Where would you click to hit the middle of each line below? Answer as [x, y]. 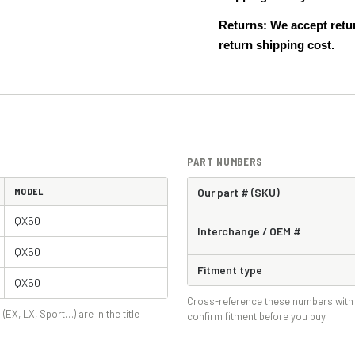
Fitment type [230, 270]
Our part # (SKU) [239, 192]
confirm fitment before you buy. [257, 316]
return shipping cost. [277, 45]
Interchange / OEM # [249, 231]
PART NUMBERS [225, 162]
